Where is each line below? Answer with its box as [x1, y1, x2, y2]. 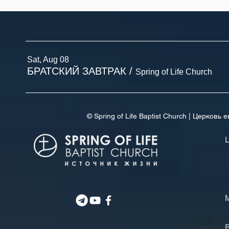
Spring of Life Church [135, 67, 212, 76]
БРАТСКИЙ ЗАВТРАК [27, 65, 126, 77]
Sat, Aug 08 [27, 55, 69, 64]
